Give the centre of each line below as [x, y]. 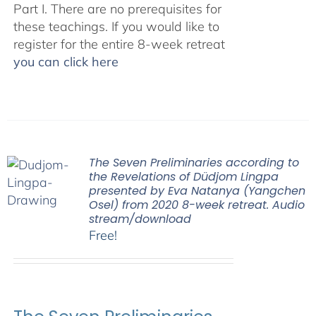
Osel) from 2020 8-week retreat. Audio [196, 205]
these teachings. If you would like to [116, 26]
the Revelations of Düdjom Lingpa [183, 176]
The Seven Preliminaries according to [194, 162]
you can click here [66, 61]
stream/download [140, 219]
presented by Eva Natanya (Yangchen [197, 190]
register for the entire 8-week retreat [119, 44]
